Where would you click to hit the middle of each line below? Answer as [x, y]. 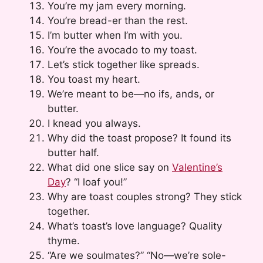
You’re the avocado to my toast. [122, 50]
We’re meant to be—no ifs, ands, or [131, 94]
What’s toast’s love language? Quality [135, 226]
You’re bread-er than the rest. [118, 20]
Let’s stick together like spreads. [124, 64]
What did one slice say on [110, 167]
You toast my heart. [94, 79]
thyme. [64, 240]
